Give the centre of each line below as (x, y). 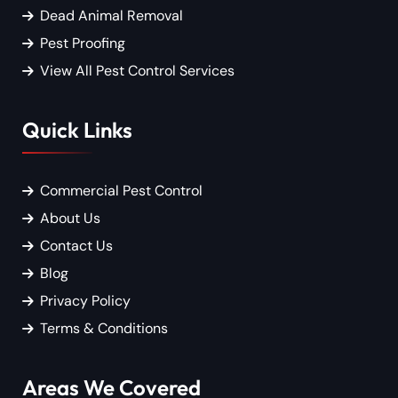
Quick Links (77, 130)
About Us (70, 219)
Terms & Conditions (104, 329)
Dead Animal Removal (111, 15)
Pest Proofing (83, 43)
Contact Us (76, 246)
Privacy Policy (85, 301)
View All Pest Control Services (137, 70)
